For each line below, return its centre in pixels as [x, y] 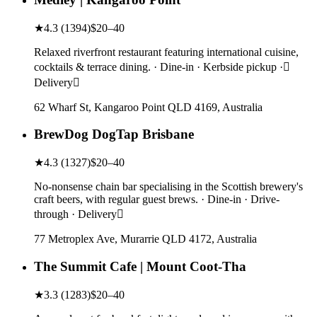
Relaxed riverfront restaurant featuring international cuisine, [166, 52]
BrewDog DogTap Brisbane [114, 134]
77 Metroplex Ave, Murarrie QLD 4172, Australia [145, 239]
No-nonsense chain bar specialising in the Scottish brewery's [168, 187]
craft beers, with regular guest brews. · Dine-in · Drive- [157, 200]
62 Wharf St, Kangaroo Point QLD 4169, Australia [148, 107]
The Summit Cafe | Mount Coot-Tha [140, 266]
